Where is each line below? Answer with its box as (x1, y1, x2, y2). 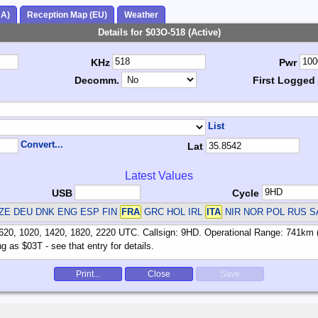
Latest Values (125, 169, 193, 182)
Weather (124, 10, 158, 21)
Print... (76, 269, 100, 280)
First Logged (253, 75, 316, 87)
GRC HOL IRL (141, 207, 205, 218)
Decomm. (74, 75, 119, 87)
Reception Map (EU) (27, 10, 107, 21)
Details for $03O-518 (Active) (97, 27, 221, 38)
